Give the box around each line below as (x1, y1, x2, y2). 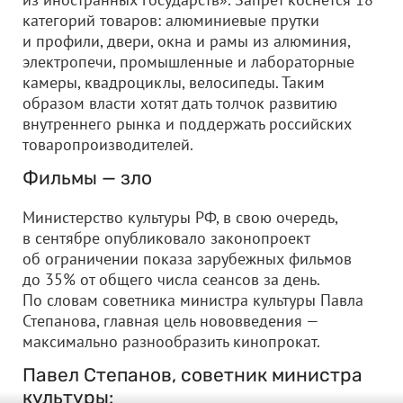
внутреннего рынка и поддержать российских (22, 113, 352, 134)
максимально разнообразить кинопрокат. (22, 331, 320, 352)
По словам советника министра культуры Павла (22, 290, 363, 310)
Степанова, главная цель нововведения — (22, 310, 318, 331)
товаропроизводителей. (22, 134, 193, 155)
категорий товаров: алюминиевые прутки (22, 10, 319, 31)
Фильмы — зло (22, 166, 152, 189)
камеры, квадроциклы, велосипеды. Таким (22, 72, 325, 93)
